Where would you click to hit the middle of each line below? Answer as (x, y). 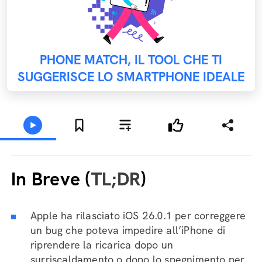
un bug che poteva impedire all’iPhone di (128, 230)
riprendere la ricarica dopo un (102, 245)
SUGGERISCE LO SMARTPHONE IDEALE (131, 77)
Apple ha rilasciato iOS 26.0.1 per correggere (138, 216)
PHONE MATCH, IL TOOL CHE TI (131, 60)
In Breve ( (51, 179)
